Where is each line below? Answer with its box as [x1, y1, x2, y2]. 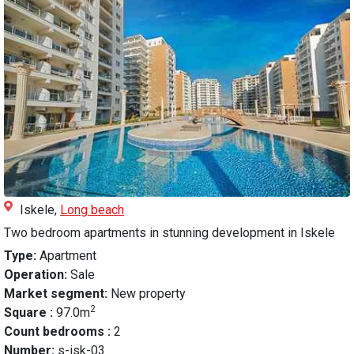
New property [107, 286, 186, 302]
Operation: [4, 267, 67, 283]
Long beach [60, 202, 124, 218]
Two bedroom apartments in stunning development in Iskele [4, 225, 335, 241]
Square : [4, 305, 56, 321]
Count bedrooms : [4, 324, 114, 340]
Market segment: [4, 286, 107, 302]
